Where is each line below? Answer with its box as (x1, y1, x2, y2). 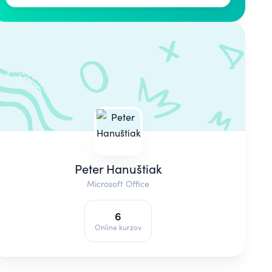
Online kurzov (95, 222, 142, 233)
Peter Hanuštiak (74, 160, 162, 177)
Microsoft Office (87, 178, 150, 190)
